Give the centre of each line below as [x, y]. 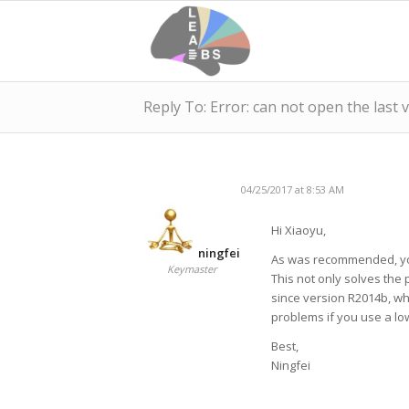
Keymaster [192, 269]
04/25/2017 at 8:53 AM [293, 189]
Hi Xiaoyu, [299, 231]
